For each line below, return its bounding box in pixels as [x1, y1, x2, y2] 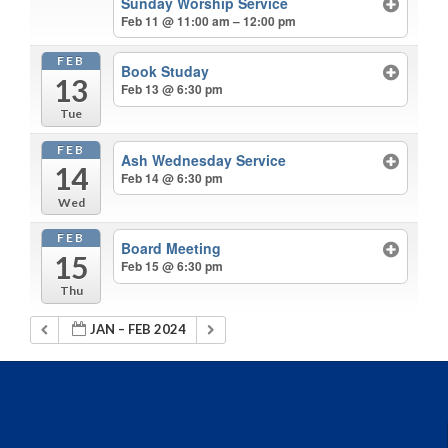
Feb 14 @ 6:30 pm [121, 168, 224, 187]
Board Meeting [121, 238, 222, 259]
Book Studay [121, 61, 210, 82]
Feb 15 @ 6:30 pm [121, 257, 224, 276]
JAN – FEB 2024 [90, 321, 187, 338]
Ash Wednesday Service [121, 149, 287, 170]
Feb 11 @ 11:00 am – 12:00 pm [121, 11, 297, 30]
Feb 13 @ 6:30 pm [121, 80, 224, 99]
